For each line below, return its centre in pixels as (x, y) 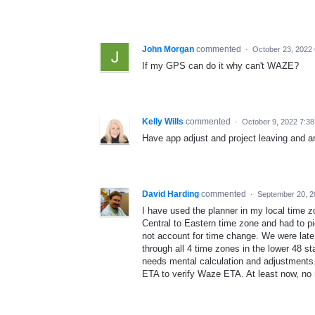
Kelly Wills (163, 121)
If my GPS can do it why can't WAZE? (220, 65)
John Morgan (168, 49)
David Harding (171, 194)
